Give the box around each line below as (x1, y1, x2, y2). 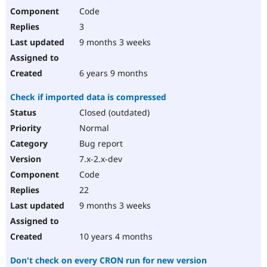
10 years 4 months (77, 231, 153, 243)
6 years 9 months (77, 67, 148, 79)
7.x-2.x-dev (77, 153, 122, 165)
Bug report (77, 138, 123, 150)
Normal (77, 122, 109, 134)
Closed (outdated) (77, 107, 150, 119)
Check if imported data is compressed (10, 91, 166, 103)
